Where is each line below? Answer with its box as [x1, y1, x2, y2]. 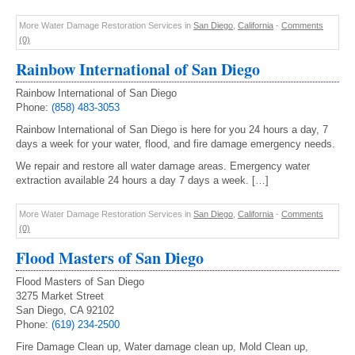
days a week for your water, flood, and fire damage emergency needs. [16, 138, 335, 150]
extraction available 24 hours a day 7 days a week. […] [16, 174, 269, 186]
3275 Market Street [16, 290, 104, 302]
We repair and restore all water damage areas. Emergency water [16, 160, 310, 172]
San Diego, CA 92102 [16, 304, 114, 316]
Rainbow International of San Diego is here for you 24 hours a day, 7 [16, 124, 328, 136]
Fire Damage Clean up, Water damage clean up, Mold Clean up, [16, 341, 308, 353]
